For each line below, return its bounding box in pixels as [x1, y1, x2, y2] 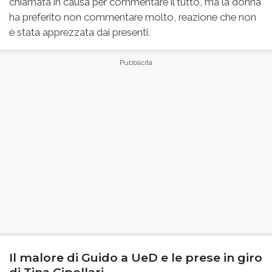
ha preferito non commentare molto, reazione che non [9, 11, 256, 24]
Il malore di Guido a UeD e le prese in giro [9, 250, 262, 265]
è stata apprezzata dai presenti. [9, 26, 150, 39]
